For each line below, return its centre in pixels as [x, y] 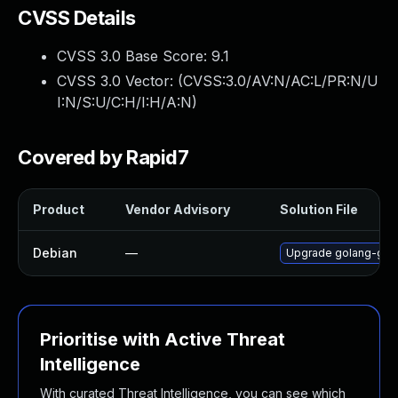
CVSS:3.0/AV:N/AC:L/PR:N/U [281, 81]
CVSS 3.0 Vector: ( [120, 81]
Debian [55, 253]
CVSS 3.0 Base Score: [134, 56]
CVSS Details [77, 18]
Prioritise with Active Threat [163, 339]
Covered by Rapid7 [103, 157]
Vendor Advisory [178, 209]
